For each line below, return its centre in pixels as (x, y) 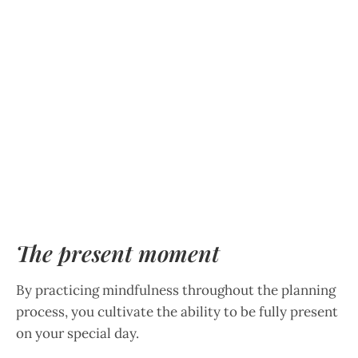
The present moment (118, 253)
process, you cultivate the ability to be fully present (177, 311)
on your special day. (78, 333)
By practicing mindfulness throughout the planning (176, 290)
